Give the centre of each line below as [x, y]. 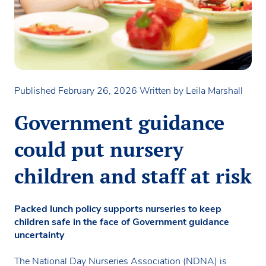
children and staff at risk [133, 176]
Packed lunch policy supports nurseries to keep [118, 209]
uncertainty [39, 235]
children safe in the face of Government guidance [122, 222]
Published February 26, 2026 [77, 91]
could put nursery [99, 150]
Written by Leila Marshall [191, 91]
